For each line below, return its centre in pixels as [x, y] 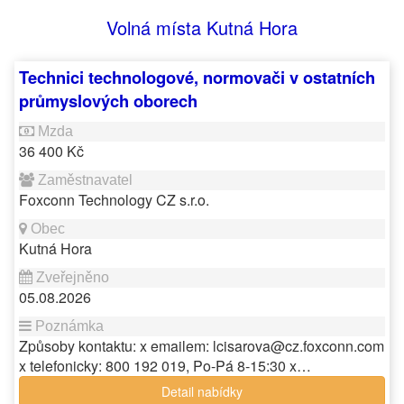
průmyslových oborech [108, 101]
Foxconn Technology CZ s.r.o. [114, 200]
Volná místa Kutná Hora [202, 28]
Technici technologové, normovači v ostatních [197, 77]
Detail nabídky [202, 391]
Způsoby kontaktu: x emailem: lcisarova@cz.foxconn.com [202, 346]
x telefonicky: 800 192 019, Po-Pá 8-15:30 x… [165, 366]
